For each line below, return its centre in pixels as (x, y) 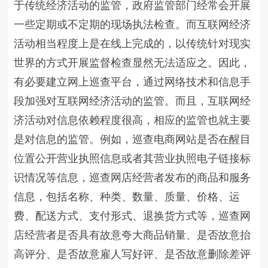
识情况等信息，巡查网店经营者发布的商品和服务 (133, 178)
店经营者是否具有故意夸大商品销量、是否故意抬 (133, 235)
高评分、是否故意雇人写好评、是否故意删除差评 (133, 254)
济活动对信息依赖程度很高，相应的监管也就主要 (133, 120)
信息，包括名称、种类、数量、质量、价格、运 (127, 197)
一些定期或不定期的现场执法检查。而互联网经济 (133, 25)
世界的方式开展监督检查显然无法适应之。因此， (133, 63)
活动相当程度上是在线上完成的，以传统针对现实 (133, 44)
